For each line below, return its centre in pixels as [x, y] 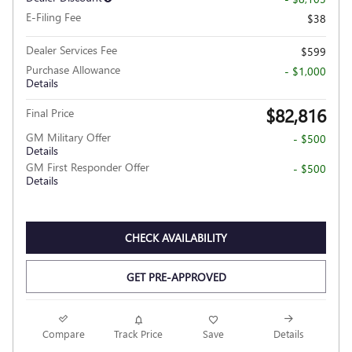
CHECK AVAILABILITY [176, 238]
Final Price [50, 112]
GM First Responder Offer [88, 167]
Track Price [139, 334]
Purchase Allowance [73, 69]
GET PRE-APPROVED [176, 277]
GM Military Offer [68, 137]
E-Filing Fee [53, 16]
